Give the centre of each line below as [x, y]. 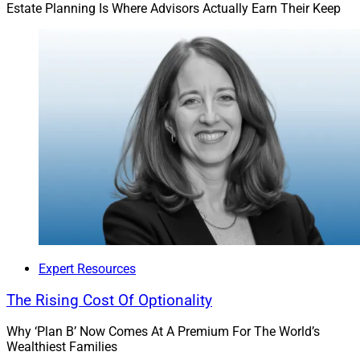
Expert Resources [87, 268]
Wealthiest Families [62, 347]
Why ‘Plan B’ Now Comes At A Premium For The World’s [163, 332]
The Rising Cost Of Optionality [109, 300]
